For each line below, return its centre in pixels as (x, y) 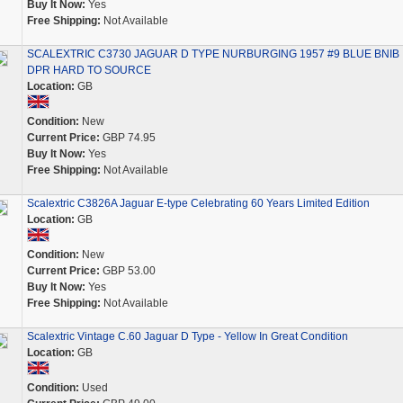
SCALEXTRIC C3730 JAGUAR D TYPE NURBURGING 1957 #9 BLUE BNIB (213, 54)
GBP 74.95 (127, 138)
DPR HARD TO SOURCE (89, 70)
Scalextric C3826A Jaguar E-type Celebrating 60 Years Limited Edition (198, 203)
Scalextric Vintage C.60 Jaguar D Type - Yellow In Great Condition (187, 336)
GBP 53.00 (127, 271)
